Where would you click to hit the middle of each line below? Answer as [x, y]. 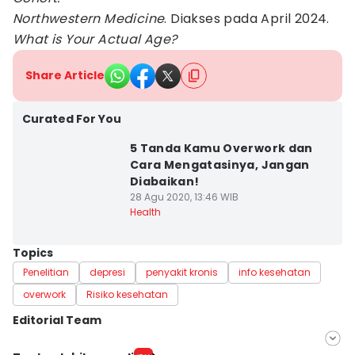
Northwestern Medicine [89, 19]
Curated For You [72, 119]
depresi [107, 272]
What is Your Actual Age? [95, 39]
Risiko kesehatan [127, 294]
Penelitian [46, 272]
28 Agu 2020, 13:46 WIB [184, 197]
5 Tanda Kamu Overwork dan [221, 148]
